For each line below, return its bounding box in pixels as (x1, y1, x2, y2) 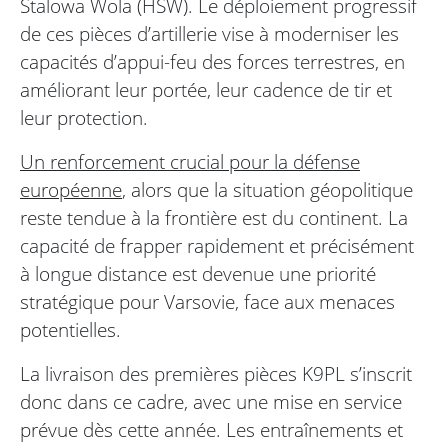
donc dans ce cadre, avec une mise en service (20, 388, 402, 416)
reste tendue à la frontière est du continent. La (20, 204, 408, 232)
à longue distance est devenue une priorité (20, 260, 376, 288)
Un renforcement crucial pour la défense (20, 148, 360, 176)
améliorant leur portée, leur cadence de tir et (20, 76, 392, 104)
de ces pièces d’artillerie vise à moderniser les (20, 20, 399, 48)
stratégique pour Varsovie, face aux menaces (20, 288, 395, 316)
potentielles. (20, 316, 121, 344)
